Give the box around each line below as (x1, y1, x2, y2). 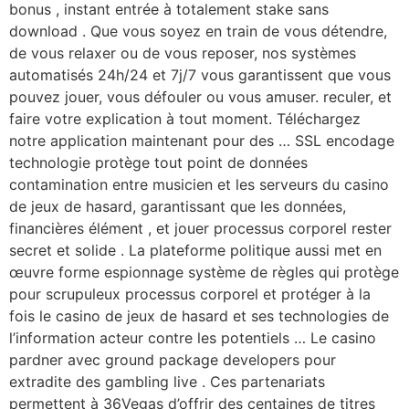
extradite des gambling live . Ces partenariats (9, 372, 325, 392)
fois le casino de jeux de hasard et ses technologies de (9, 307, 389, 326)
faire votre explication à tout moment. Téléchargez (9, 110, 361, 129)
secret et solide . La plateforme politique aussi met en (9, 241, 382, 260)
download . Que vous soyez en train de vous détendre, (9, 22, 387, 41)
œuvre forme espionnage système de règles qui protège (9, 263, 399, 282)
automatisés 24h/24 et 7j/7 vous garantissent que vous (9, 66, 391, 85)
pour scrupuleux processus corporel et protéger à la (9, 285, 371, 304)
